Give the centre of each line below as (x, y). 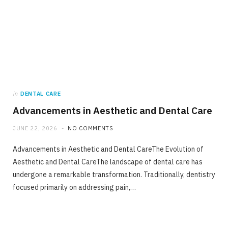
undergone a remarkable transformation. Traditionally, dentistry (114, 174)
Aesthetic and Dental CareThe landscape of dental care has (108, 162)
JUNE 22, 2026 (35, 128)
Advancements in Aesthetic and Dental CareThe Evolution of (108, 149)
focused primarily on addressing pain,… (74, 187)
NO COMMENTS (91, 128)
